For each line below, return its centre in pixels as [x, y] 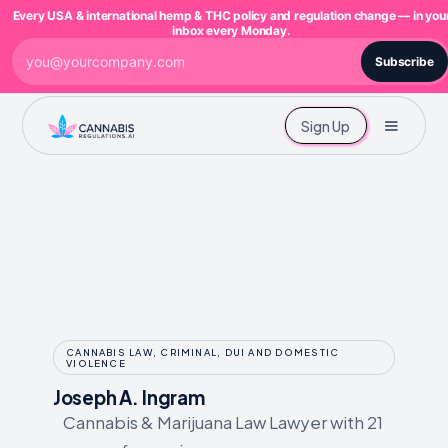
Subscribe [404, 61]
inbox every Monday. [231, 30]
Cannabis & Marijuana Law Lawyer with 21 [222, 421]
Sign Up [325, 125]
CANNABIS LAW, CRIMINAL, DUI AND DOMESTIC [203, 351]
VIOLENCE [96, 362]
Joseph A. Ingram [128, 397]
